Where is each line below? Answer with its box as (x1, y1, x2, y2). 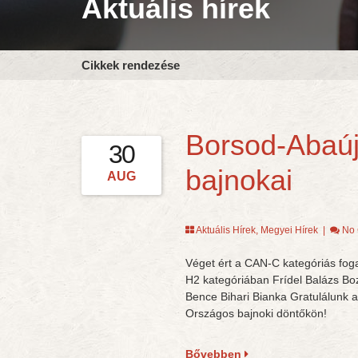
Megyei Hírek (260, 225, 318, 236)
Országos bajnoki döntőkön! (185, 307, 327, 320)
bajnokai (185, 164, 292, 197)
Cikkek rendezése (82, 58, 180, 72)
